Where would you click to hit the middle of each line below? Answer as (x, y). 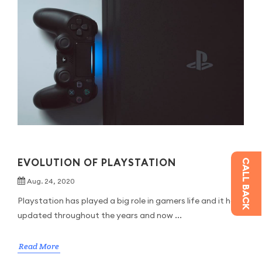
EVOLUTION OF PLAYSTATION (96, 162)
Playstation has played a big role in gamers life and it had (129, 200)
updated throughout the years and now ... (99, 215)
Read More (39, 246)
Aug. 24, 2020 (51, 181)
